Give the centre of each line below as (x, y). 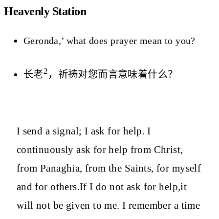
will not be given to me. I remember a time (108, 205)
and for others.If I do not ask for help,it (102, 186)
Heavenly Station (45, 11)
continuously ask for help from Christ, (100, 149)
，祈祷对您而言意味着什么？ (113, 75)
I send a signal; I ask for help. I (84, 131)
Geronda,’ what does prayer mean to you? (109, 41)
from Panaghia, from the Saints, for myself (109, 168)
